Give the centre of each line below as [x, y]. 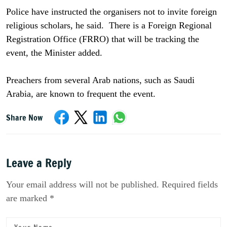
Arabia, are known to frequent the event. [81, 94]
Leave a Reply [39, 163]
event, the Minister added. [54, 53]
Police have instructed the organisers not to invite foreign [111, 12]
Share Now [24, 117]
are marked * [30, 198]
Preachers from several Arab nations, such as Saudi [100, 80]
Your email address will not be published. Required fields [112, 184]
